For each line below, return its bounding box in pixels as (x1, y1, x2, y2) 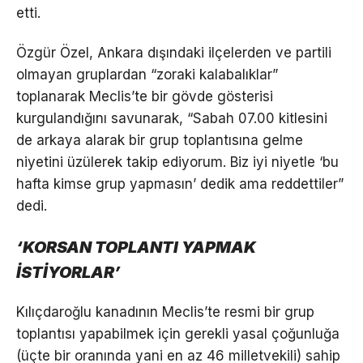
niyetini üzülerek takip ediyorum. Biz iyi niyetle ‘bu (16, 153, 339, 170)
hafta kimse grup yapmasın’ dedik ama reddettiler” (16, 175, 344, 192)
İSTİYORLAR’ (16, 262, 121, 282)
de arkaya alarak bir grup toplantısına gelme (16, 131, 303, 148)
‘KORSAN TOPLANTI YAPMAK (16, 237, 256, 257)
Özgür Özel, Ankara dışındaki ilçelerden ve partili (16, 44, 331, 61)
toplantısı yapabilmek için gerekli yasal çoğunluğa (16, 325, 340, 342)
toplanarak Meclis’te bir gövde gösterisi (16, 88, 273, 105)
